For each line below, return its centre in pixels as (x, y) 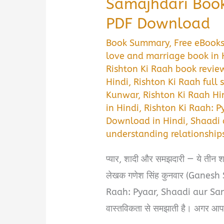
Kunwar (122, 95)
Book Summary (138, 43)
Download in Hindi (146, 121)
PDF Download (158, 23)
